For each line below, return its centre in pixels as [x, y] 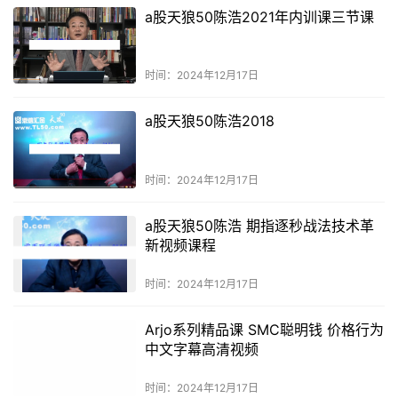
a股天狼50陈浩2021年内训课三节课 [259, 17]
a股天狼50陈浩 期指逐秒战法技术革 [259, 225]
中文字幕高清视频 [201, 349]
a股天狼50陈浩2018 [209, 121]
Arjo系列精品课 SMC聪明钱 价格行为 [264, 329]
